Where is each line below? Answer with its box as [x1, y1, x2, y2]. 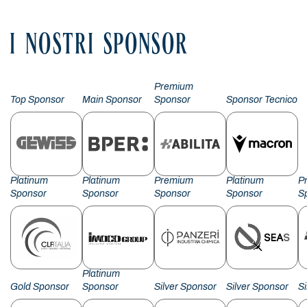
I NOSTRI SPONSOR [10, 33, 189, 61]
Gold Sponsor [10, 282, 69, 293]
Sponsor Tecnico [226, 95, 298, 106]
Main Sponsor [82, 95, 143, 106]
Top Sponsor [10, 95, 64, 106]
